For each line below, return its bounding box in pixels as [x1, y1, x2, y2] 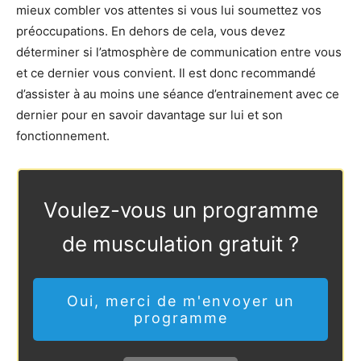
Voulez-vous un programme [43, 197, 318, 222]
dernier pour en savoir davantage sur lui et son [16, 106, 283, 122]
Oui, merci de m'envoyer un [66, 292, 295, 309]
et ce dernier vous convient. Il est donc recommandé [16, 64, 316, 81]
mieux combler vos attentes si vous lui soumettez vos [16, 2, 322, 18]
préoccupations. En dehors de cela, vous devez [16, 23, 285, 39]
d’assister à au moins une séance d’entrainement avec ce [16, 85, 339, 102]
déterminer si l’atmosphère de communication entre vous [16, 44, 342, 60]
